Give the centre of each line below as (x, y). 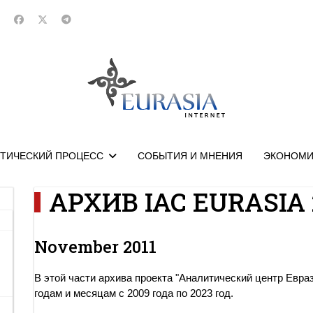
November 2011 (95, 247)
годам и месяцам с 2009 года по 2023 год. (134, 293)
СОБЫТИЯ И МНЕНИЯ (190, 156)
